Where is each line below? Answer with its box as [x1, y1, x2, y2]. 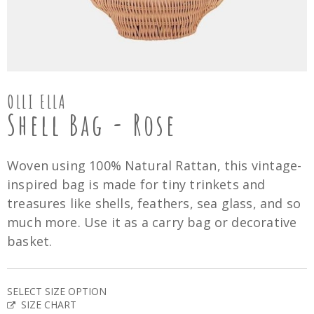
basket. [7, 233, 53, 250]
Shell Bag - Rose [7, 107, 177, 142]
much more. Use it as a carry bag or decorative [7, 214, 297, 231]
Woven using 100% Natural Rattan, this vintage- [7, 157, 302, 174]
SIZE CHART [21, 298, 76, 311]
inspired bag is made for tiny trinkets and [7, 176, 266, 193]
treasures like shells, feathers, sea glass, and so [7, 195, 301, 212]
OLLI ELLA [7, 90, 67, 113]
